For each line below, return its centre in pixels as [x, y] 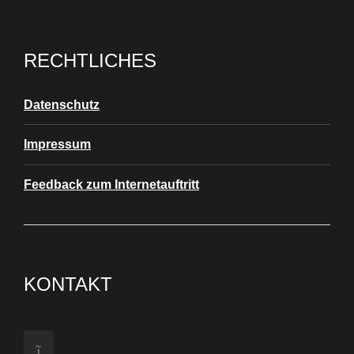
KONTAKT [68, 284]
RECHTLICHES [90, 60]
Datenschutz [62, 105]
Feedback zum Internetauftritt [111, 184]
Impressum [57, 145]
